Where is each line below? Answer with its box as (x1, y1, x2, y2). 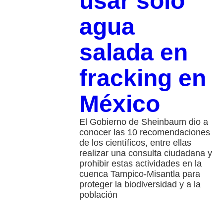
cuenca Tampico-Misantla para (79, 169, 200, 179)
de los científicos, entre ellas (79, 138, 191, 148)
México (79, 91, 160, 117)
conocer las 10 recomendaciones (79, 127, 210, 138)
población (79, 190, 117, 200)
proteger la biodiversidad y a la (79, 179, 201, 190)
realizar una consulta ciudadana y (79, 148, 212, 159)
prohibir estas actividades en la (79, 159, 202, 169)
